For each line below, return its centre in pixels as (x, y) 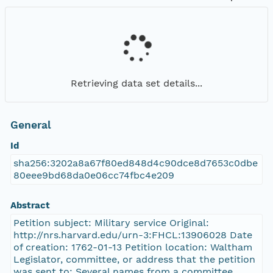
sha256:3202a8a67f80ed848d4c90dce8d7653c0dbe (135, 163)
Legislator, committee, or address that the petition (134, 260)
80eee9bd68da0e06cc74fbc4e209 (94, 175)
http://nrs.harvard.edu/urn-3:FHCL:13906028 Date (133, 235)
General (30, 125)
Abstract (30, 206)
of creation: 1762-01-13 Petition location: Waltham (133, 247)
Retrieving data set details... (136, 83)
